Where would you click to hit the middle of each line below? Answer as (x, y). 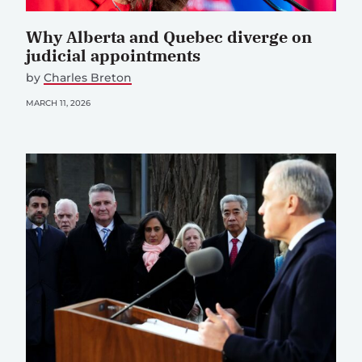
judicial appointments (113, 55)
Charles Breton (88, 77)
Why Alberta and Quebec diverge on (169, 36)
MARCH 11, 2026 (58, 103)
